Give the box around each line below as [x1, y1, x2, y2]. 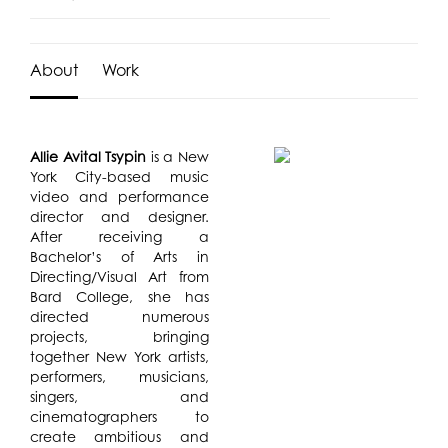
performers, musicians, [29, 367, 209, 385]
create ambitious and [29, 427, 209, 445]
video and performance [29, 187, 209, 205]
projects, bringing [29, 327, 209, 345]
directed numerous [29, 307, 209, 325]
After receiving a [29, 227, 209, 245]
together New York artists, [29, 347, 209, 365]
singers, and [29, 387, 209, 405]
